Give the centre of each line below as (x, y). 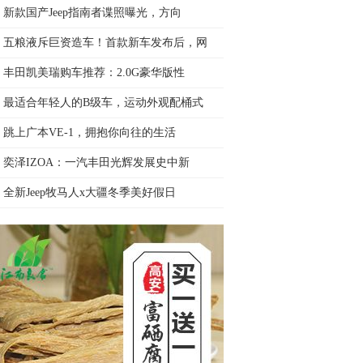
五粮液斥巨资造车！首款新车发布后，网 (105, 43)
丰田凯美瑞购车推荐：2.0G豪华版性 (94, 73)
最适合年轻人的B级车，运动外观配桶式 (103, 102)
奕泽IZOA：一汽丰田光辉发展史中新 (96, 162)
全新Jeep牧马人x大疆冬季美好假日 (90, 192)
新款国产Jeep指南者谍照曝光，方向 (92, 13)
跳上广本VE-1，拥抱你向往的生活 (90, 132)
